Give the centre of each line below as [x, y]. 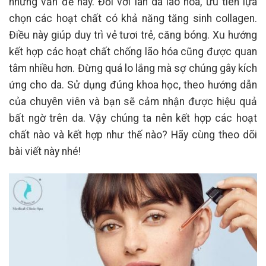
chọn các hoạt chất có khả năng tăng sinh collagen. [133, 18]
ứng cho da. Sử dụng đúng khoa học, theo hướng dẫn [133, 85]
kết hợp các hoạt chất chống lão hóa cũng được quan [133, 51]
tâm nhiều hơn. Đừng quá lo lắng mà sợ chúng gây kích [133, 68]
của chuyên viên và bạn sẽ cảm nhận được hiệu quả [133, 101]
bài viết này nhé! [45, 151]
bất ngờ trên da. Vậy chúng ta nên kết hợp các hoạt [133, 118]
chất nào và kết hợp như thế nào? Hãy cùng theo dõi [133, 134]
